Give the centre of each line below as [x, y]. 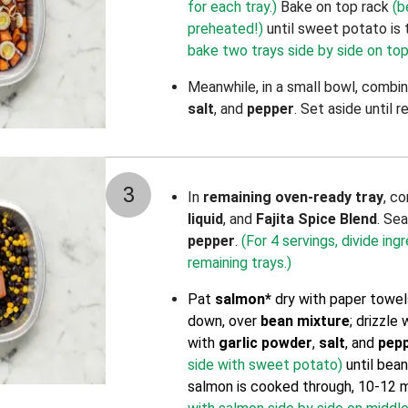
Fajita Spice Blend [316, 219]
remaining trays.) [240, 263]
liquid [205, 219]
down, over [224, 321]
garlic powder [265, 343]
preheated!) [225, 29]
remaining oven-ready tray [293, 197]
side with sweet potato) [267, 365]
